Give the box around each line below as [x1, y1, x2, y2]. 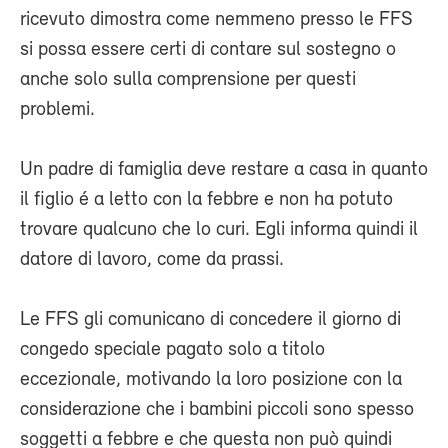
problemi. [20, 100, 95, 120]
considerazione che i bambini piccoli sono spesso [20, 400, 414, 420]
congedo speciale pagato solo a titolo [20, 340, 325, 360]
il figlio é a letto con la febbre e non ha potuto [20, 190, 393, 210]
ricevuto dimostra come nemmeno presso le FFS [20, 10, 413, 30]
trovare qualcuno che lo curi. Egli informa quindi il [20, 220, 418, 240]
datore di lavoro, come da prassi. [20, 250, 284, 270]
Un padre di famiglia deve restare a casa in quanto [20, 160, 428, 180]
